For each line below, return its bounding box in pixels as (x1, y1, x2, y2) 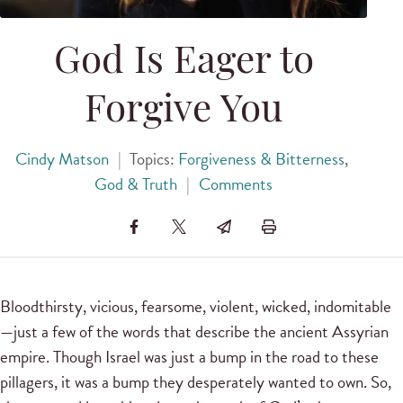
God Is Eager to (53, 44, 314, 84)
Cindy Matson (14, 146, 109, 173)
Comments (198, 171, 273, 198)
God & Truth (94, 171, 178, 198)
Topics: (130, 146, 179, 173)
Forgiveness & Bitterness (178, 146, 345, 173)
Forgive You (84, 93, 283, 132)
